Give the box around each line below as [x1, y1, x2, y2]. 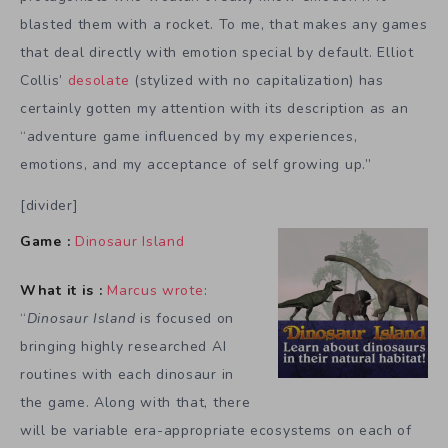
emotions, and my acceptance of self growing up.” [20, 155, 372, 175]
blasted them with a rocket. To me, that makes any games [20, 15, 428, 35]
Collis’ [20, 71, 68, 91]
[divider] [20, 195, 79, 215]
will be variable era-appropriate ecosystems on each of [20, 420, 412, 440]
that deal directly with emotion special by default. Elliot [20, 43, 414, 63]
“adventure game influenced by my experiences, [20, 127, 358, 147]
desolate [67, 71, 130, 91]
